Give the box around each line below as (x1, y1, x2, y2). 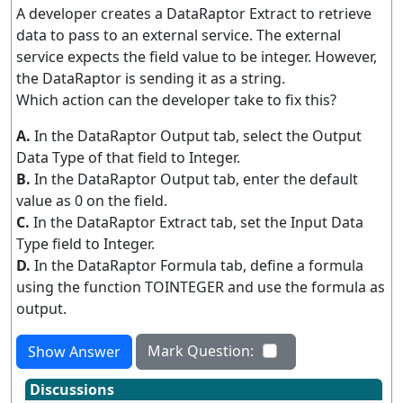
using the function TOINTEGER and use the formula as (16, 277, 385, 297)
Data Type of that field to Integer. (16, 148, 240, 167)
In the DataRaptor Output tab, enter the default (34, 169, 358, 189)
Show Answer (28, 342, 121, 362)
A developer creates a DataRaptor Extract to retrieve (16, 4, 372, 23)
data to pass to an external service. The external (16, 25, 341, 45)
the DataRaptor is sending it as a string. (16, 68, 285, 88)
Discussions (30, 380, 114, 399)
